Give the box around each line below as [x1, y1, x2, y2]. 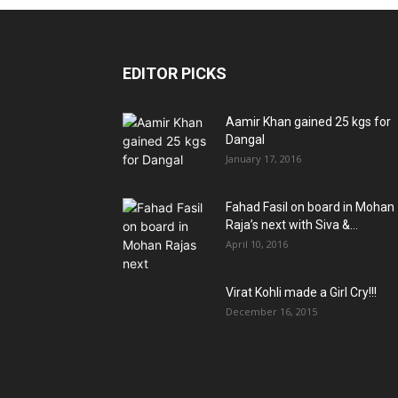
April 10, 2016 [226, 236, 288, 251]
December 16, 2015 [226, 304, 317, 318]
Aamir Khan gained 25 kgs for [226, 114, 391, 129]
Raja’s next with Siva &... [226, 217, 358, 232]
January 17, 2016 [226, 151, 301, 165]
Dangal [226, 131, 265, 147]
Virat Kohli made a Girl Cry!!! [226, 284, 377, 299]
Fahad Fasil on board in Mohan [226, 199, 394, 214]
